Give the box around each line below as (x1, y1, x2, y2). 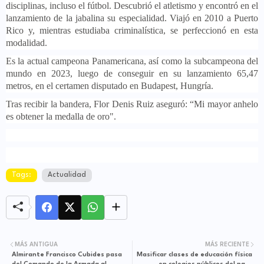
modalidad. (6, 37, 47, 48)
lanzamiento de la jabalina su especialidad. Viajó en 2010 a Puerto (6, 12, 258, 23)
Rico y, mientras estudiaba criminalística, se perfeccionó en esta (6, 25, 258, 35)
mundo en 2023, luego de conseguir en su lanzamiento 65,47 (6, 68, 258, 78)
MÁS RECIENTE (205, 241, 249, 247)
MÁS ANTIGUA (15, 241, 58, 247)
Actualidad (48, 171, 86, 179)
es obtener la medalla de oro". (6, 111, 116, 121)
